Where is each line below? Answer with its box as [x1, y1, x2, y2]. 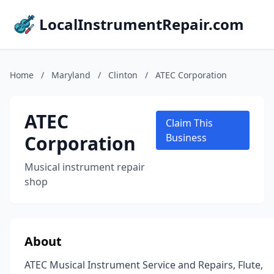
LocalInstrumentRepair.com [39, 14, 244, 34]
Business [165, 131, 207, 144]
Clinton [108, 69, 138, 81]
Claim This [165, 116, 213, 130]
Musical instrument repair [24, 160, 145, 174]
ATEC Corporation [155, 69, 227, 81]
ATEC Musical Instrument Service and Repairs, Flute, [24, 258, 263, 272]
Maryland [51, 69, 91, 81]
